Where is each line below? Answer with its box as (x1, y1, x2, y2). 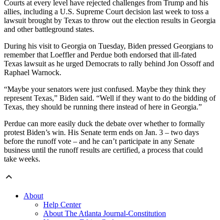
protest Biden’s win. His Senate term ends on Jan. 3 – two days (4, 128, 199, 137)
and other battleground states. (4, 25, 94, 34)
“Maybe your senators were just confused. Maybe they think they (4, 85, 206, 94)
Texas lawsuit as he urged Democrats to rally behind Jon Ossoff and (4, 59, 214, 68)
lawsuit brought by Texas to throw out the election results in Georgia (4, 16, 216, 25)
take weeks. (4, 155, 40, 164)
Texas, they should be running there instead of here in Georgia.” (4, 103, 202, 111)
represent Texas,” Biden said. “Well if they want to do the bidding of (4, 94, 216, 103)
